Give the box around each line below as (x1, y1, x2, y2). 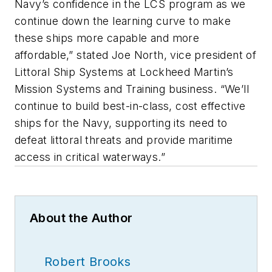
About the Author (30, 210, 133, 225)
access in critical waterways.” (15, 150, 165, 163)
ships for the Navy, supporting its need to (15, 116, 228, 129)
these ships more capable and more (15, 31, 200, 44)
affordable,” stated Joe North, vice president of (15, 48, 257, 61)
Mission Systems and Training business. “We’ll (15, 82, 249, 95)
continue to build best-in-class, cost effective (15, 99, 246, 112)
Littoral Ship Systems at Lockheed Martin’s (15, 65, 234, 78)
